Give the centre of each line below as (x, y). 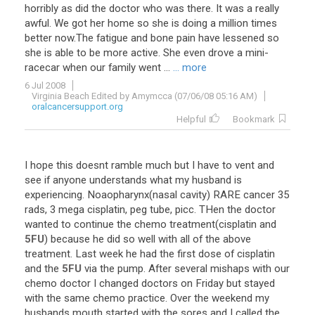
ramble (127, 165)
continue (94, 224)
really (267, 8)
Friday (210, 283)
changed (119, 283)
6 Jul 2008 (45, 85)
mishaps (230, 269)
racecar (42, 67)
